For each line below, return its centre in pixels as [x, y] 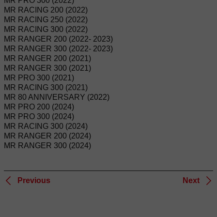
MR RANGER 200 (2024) [47, 136]
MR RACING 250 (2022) [46, 20]
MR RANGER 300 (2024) [47, 146]
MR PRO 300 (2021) [39, 78]
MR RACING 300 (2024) [46, 126]
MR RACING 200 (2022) [46, 10]
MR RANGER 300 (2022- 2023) [58, 49]
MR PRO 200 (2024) [39, 107]
